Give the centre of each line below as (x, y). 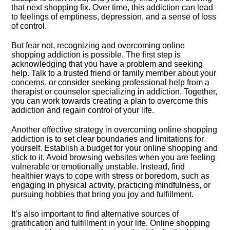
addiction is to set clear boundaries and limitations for (108, 139)
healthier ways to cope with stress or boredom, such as (111, 176)
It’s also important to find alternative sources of (95, 214)
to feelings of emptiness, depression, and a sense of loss (114, 17)
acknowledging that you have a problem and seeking (107, 64)
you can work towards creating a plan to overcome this (110, 101)
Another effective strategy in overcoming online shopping (114, 130)
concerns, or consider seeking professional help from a (111, 82)
